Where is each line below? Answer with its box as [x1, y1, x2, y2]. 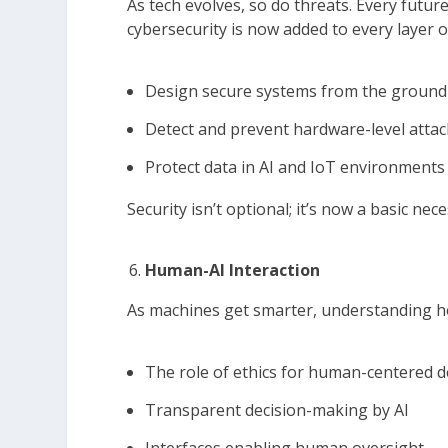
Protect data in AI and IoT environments [145, 156, 446, 179]
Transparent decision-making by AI [145, 399, 410, 422]
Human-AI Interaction [145, 259, 321, 282]
